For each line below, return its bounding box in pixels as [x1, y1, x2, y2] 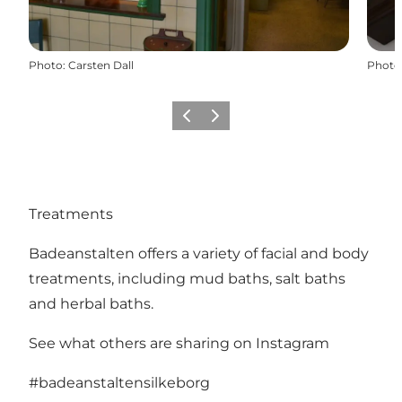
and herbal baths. [29, 295, 153, 313]
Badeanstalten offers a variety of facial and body [29, 245, 369, 263]
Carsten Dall [68, 57, 134, 72]
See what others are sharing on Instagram [29, 335, 329, 353]
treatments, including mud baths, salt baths [29, 270, 345, 288]
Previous [175, 114, 224, 128]
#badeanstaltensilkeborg [29, 374, 210, 392]
